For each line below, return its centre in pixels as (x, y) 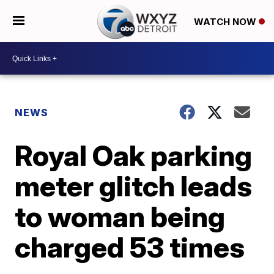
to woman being (120, 217)
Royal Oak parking (134, 155)
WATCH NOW (226, 21)
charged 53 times (130, 247)
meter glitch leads (134, 186)
